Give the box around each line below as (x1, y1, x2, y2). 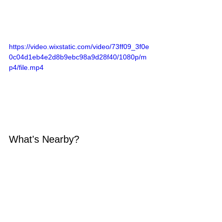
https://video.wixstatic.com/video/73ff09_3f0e (9, 43, 149, 51)
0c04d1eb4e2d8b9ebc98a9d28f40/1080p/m (9, 53, 147, 61)
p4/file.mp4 (9, 63, 44, 71)
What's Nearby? (9, 133, 79, 145)
